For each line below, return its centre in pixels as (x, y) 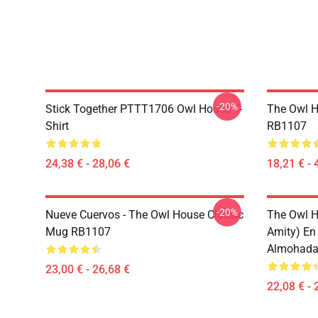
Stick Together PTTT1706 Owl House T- (144, 109)
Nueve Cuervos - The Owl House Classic (144, 215)
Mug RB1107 (78, 232)
